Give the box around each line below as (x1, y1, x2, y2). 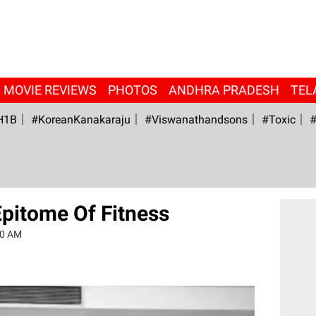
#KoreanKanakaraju (30, 113, 130, 126)
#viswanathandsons (144, 113, 248, 126)
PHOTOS (107, 83, 157, 97)
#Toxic (261, 113, 296, 126)
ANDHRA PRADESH (168, 83, 279, 97)
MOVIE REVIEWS (3, 83, 97, 97)
